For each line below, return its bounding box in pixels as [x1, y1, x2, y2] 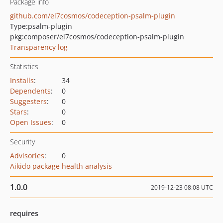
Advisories [10, 151, 44, 160]
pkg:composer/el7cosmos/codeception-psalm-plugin [10, 32, 184, 41]
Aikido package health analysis [10, 161, 112, 171]
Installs [10, 76, 34, 85]
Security [10, 137, 35, 146]
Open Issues [10, 117, 51, 127]
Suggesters [10, 97, 47, 106]
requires [10, 209, 38, 218]
